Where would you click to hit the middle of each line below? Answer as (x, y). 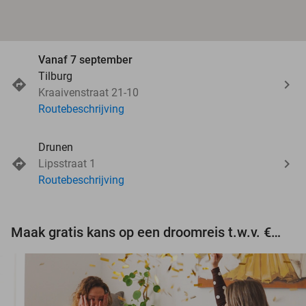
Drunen (56, 147)
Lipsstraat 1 (67, 163)
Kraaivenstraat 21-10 (88, 92)
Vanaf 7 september (85, 59)
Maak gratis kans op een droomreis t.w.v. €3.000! (276, 232)
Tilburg (55, 76)
